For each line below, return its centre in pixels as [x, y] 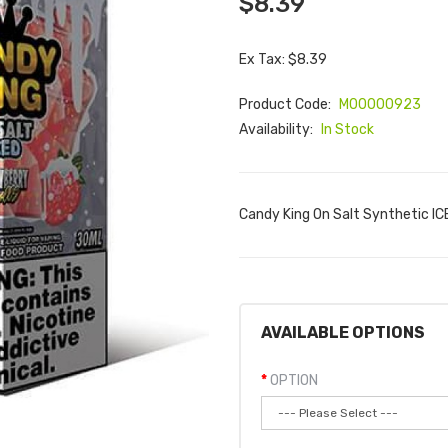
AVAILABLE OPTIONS [343, 332]
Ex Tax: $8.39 [283, 59]
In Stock [347, 129]
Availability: [277, 129]
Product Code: [286, 104]
